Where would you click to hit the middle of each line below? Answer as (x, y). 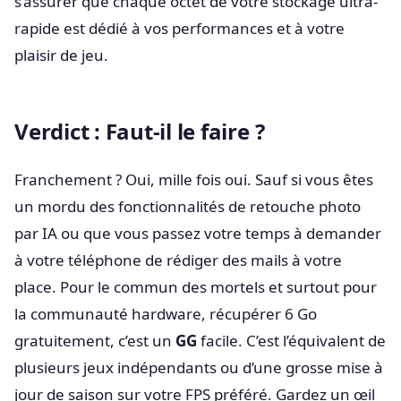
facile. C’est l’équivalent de (291, 340)
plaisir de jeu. (61, 55)
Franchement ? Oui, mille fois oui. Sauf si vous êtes (194, 179)
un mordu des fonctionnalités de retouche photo (188, 206)
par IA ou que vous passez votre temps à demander (198, 233)
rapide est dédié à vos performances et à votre (179, 28)
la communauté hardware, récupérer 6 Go (166, 313)
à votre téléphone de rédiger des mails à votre (178, 260)
